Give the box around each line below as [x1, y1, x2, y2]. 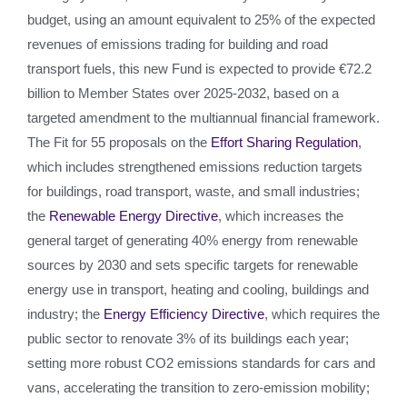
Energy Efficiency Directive [104, 306, 264, 322]
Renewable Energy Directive [49, 208, 218, 223]
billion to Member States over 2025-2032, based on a [27, 85, 339, 101]
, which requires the [264, 306, 380, 322]
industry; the [27, 306, 104, 322]
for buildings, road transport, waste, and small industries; [27, 184, 360, 199]
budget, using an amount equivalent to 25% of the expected [27, 12, 375, 27]
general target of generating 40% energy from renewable [27, 233, 358, 248]
